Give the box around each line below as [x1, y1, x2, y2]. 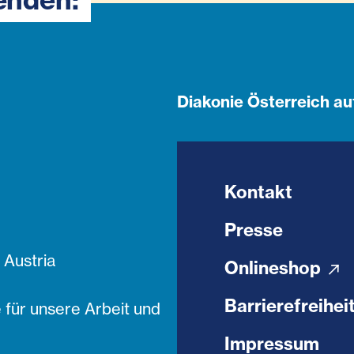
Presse [224, 219, 283, 242]
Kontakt [224, 181, 292, 204]
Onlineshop [224, 257, 325, 280]
